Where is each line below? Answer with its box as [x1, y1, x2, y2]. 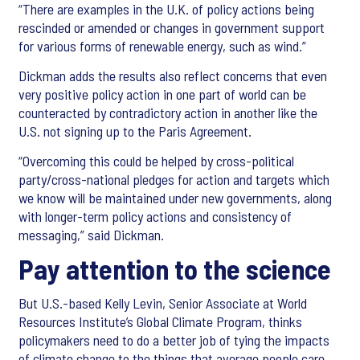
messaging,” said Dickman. [18, 226, 164, 244]
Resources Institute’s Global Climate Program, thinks [18, 313, 302, 331]
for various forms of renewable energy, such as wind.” [18, 37, 306, 55]
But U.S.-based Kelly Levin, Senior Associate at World [18, 294, 307, 313]
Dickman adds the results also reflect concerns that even [18, 67, 327, 85]
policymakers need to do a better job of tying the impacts [18, 331, 329, 350]
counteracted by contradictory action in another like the [18, 104, 317, 122]
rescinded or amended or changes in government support [18, 18, 325, 37]
